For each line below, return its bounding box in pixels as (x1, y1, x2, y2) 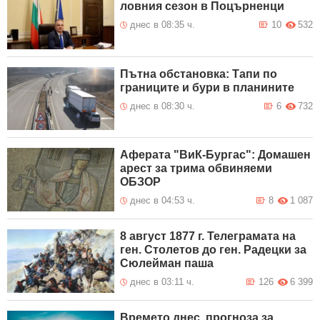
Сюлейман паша (120, 257, 214, 270)
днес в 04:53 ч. (130, 195, 196, 206)
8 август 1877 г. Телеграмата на (120, 230, 296, 243)
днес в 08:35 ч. (130, 19, 196, 30)
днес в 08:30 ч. (130, 100, 196, 111)
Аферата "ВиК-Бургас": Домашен (120, 149, 311, 161)
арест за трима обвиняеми (120, 162, 273, 175)
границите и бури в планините (120, 81, 295, 94)
